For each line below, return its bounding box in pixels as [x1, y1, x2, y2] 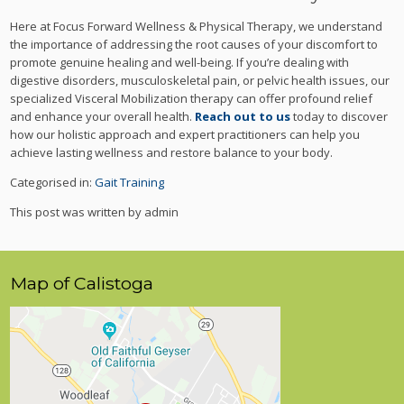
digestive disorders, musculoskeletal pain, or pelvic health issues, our [10, 71, 390, 88]
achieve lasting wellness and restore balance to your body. [10, 143, 334, 161]
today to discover [290, 107, 389, 124]
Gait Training [95, 173, 165, 190]
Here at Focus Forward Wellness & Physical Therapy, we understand [10, 17, 383, 34]
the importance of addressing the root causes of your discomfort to [10, 35, 379, 52]
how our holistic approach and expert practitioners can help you [10, 125, 361, 142]
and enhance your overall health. [10, 107, 196, 124]
